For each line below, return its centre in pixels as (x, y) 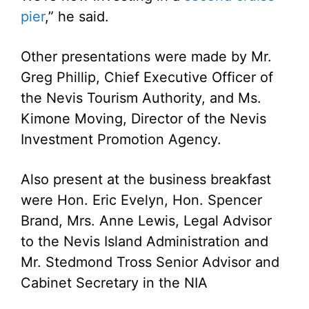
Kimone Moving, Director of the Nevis (143, 118)
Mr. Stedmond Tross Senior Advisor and (150, 262)
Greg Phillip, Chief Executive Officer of (147, 77)
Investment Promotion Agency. (121, 139)
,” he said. (77, 16)
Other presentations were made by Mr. (146, 56)
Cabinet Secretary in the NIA (114, 282)
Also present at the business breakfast (146, 179)
